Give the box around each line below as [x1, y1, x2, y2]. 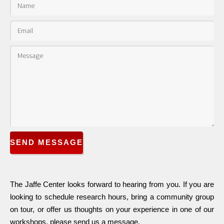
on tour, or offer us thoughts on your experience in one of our [10, 205, 214, 214]
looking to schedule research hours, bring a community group [10, 193, 214, 201]
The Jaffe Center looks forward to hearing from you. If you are [10, 180, 214, 189]
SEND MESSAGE [10, 138, 83, 147]
